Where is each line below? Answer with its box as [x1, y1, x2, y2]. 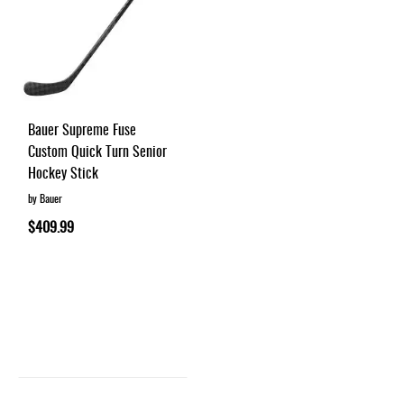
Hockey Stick [28, 161, 98, 183]
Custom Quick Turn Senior [28, 139, 167, 161]
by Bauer [28, 189, 62, 206]
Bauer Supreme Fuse [28, 117, 136, 140]
